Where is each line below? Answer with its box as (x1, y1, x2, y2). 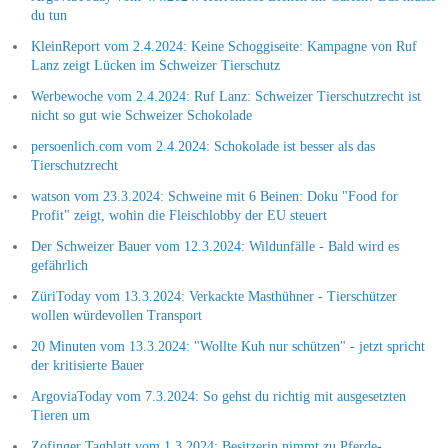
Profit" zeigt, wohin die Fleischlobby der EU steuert (30, 207, 327, 223)
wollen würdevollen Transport (30, 307, 202, 323)
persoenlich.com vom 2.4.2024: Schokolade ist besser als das (30, 138, 375, 154)
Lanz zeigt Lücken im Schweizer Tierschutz (30, 57, 280, 73)
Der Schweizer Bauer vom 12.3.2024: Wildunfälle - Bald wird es (30, 238, 399, 254)
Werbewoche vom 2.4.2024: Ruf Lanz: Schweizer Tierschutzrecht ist (30, 88, 421, 104)
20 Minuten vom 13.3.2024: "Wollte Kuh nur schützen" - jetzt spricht (30, 338, 425, 354)
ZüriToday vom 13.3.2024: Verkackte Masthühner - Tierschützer (30, 288, 397, 304)
